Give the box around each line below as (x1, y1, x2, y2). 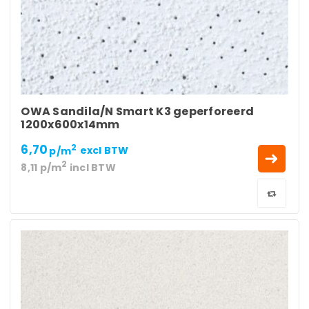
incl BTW (67, 161, 116, 175)
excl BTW (79, 143, 129, 158)
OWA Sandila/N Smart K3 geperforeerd (21, 103, 255, 119)
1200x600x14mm (21, 116, 120, 132)
